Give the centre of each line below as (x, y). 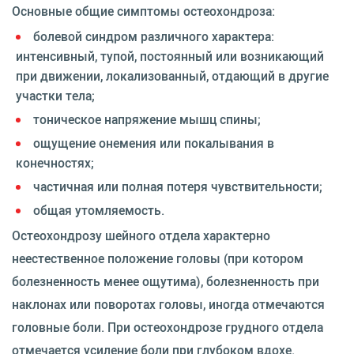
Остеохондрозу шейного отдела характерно (141, 235)
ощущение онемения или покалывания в (154, 143)
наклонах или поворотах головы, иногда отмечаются (168, 304)
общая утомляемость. (99, 210)
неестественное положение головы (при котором (158, 258)
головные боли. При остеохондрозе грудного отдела (168, 327)
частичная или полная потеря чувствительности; (178, 186)
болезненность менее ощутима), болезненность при (166, 281)
